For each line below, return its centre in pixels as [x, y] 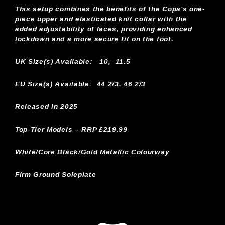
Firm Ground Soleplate [56, 174]
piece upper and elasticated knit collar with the [101, 19]
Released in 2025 [46, 106]
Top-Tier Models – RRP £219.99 [71, 129]
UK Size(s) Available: [54, 61]
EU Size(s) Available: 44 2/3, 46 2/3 [81, 84]
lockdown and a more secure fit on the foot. [94, 39]
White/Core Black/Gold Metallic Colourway [92, 152]
